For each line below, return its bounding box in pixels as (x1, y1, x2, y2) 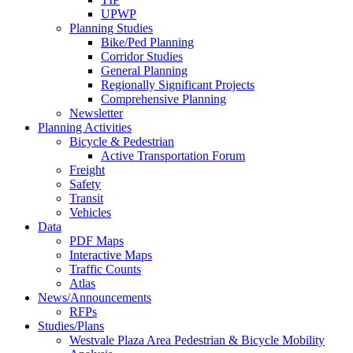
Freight (69, 163, 105, 177)
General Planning (101, 64, 188, 78)
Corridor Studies (101, 50, 183, 64)
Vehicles (69, 206, 111, 220)
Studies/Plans (38, 319, 104, 333)
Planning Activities (38, 121, 132, 135)
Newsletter (69, 106, 123, 121)
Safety (69, 177, 101, 191)
